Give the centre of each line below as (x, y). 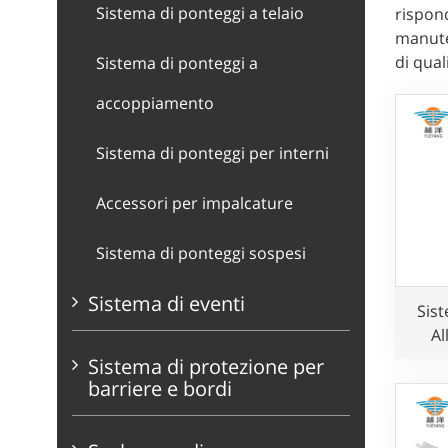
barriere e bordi (160, 388)
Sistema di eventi (166, 303)
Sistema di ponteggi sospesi (201, 253)
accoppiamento (155, 103)
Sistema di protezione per (206, 366)
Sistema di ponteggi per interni (212, 153)
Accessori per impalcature (194, 203)
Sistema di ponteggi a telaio (200, 13)
